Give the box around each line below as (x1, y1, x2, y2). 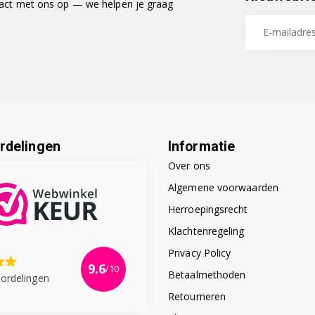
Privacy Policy (168, 246, 231, 260)
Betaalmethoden (168, 268, 246, 282)
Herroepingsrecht (168, 202, 248, 217)
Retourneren (168, 290, 226, 304)
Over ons (168, 159, 210, 173)
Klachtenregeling (168, 224, 245, 238)
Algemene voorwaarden (168, 181, 278, 195)
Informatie (168, 139, 235, 155)
